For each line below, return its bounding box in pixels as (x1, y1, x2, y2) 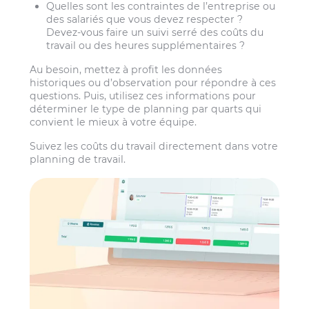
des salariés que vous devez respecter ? (46, 12, 243, 26)
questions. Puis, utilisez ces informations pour (30, 89, 257, 102)
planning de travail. (30, 153, 126, 166)
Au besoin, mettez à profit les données (30, 63, 223, 76)
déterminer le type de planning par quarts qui (30, 102, 262, 115)
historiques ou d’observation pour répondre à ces (30, 76, 277, 89)
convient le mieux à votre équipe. (30, 115, 197, 128)
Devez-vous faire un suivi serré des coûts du (46, 26, 264, 39)
